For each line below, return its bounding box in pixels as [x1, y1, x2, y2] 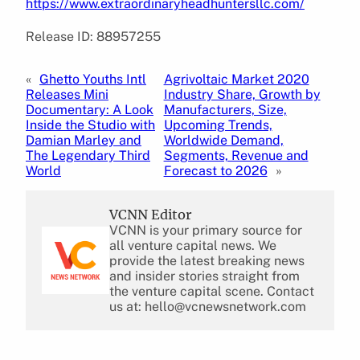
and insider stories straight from [109, 268, 300, 284]
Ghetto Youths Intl [39, 71, 146, 87]
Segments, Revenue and [163, 147, 309, 163]
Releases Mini [26, 86, 108, 102]
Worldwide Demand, [163, 132, 284, 148]
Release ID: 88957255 [26, 28, 161, 44]
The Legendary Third [26, 147, 150, 163]
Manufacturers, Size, [163, 101, 287, 117]
